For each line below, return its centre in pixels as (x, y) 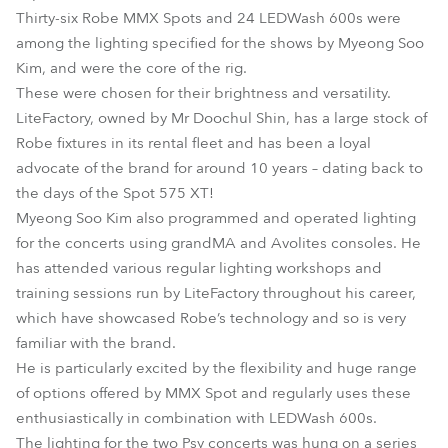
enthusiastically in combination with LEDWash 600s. (196, 418)
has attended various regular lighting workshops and (199, 268)
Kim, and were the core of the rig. (131, 68)
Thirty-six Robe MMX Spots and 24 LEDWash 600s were (208, 18)
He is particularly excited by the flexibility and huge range (216, 368)
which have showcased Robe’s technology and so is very (211, 318)
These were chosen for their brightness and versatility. (203, 93)
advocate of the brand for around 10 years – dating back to (219, 168)
